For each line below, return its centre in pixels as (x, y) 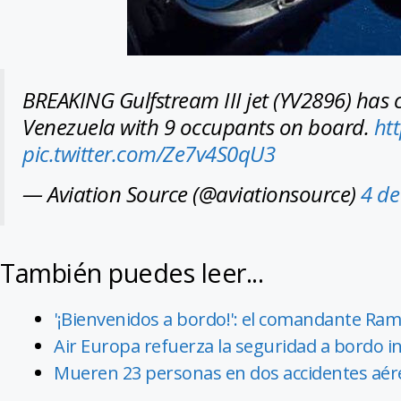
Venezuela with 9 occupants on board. (198, 127)
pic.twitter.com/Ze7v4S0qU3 (149, 154)
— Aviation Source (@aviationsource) (192, 194)
